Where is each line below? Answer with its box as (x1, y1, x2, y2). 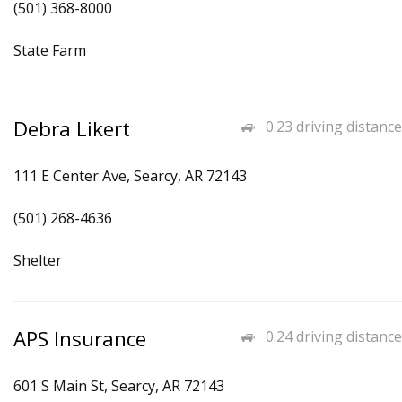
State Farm (13, 40, 86, 60)
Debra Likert (13, 115, 130, 143)
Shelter (13, 250, 62, 270)
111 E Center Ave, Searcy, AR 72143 (13, 166, 247, 186)
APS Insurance (13, 325, 146, 353)
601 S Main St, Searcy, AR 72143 (13, 376, 224, 396)
